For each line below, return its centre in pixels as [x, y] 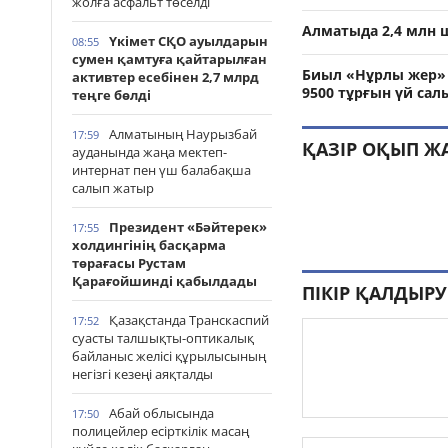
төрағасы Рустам [129, 263]
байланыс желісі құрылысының [169, 356]
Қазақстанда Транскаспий [189, 320]
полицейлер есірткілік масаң [160, 431]
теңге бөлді [111, 95]
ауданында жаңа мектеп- [149, 152]
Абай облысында [161, 413]
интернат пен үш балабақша [161, 170]
